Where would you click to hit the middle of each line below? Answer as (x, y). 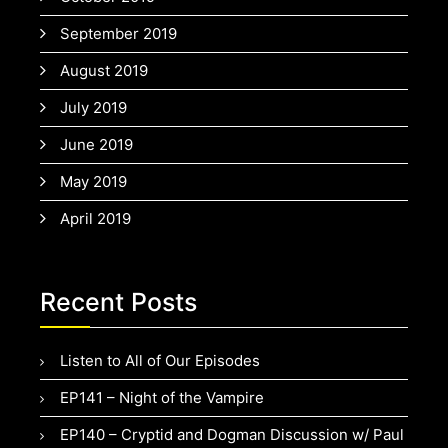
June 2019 (96, 145)
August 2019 (104, 71)
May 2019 (93, 182)
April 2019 (95, 219)
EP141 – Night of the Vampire (162, 398)
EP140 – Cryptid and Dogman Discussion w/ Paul (232, 435)
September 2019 (118, 34)
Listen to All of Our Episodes (160, 361)
